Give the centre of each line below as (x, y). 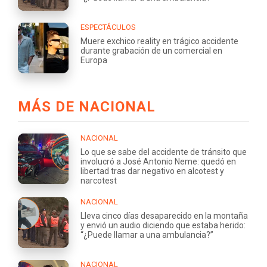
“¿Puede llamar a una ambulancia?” (147, 235)
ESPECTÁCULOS (108, 27)
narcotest (99, 180)
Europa (94, 60)
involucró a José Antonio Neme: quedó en (158, 161)
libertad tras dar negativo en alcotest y (152, 171)
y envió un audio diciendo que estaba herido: (163, 225)
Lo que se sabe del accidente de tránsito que (164, 152)
